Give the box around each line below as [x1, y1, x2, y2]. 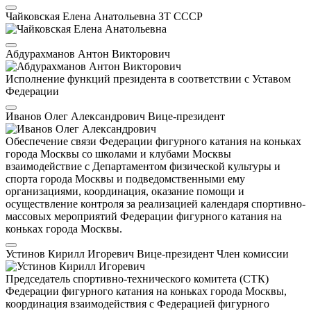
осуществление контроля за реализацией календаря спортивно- [6, 198, 305, 210]
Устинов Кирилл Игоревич [6, 248, 137, 260]
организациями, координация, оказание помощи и [6, 185, 244, 198]
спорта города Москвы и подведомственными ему [6, 173, 245, 185]
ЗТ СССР [158, 10, 203, 23]
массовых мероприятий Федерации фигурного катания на [6, 210, 282, 223]
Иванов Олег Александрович [6, 110, 148, 123]
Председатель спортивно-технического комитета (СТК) [6, 273, 269, 285]
